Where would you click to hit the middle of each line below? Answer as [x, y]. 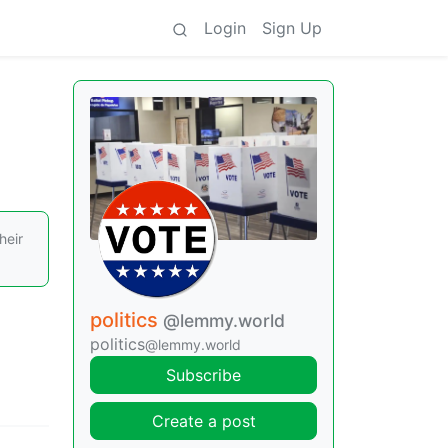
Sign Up [292, 28]
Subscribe [203, 375]
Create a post [203, 421]
